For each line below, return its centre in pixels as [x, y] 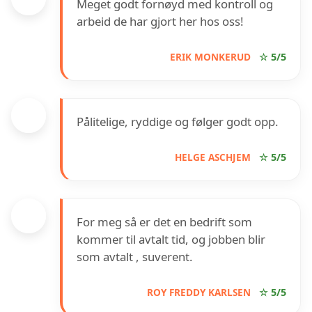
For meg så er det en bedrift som [164, 222]
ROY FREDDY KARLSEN [199, 292]
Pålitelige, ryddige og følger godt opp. [178, 122]
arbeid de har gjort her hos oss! [160, 22]
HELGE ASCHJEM [213, 157]
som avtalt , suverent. [135, 257]
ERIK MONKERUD [210, 57]
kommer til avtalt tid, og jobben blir [171, 240]
